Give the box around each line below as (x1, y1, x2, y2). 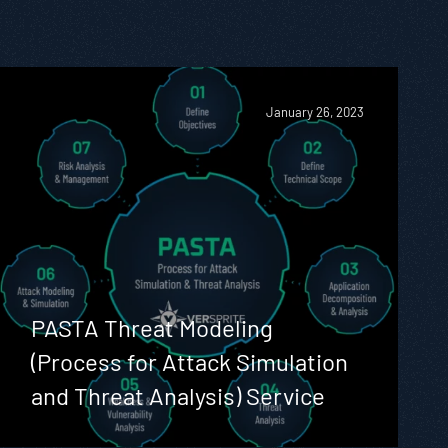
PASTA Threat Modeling (30, 313, 273, 342)
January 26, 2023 (265, 104, 364, 120)
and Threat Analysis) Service (30, 381, 325, 410)
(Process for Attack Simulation (30, 347, 348, 376)
